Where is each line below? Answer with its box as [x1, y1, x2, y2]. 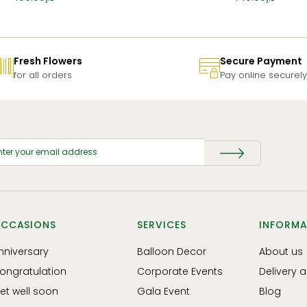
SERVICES [137, 217, 186, 232]
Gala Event [137, 284, 191, 298]
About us [259, 244, 304, 258]
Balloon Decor [137, 244, 207, 258]
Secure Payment [220, 53, 302, 68]
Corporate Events [137, 264, 223, 278]
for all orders [13, 68, 72, 82]
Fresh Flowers [13, 53, 82, 68]
